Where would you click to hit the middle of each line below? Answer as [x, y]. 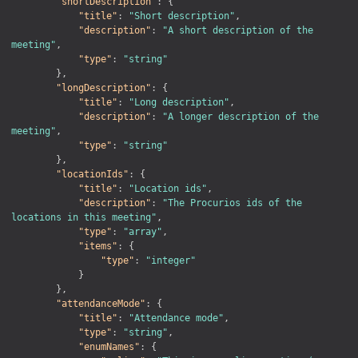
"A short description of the [238, 30]
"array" [143, 231]
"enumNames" [109, 346]
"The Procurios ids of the [232, 203]
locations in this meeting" [84, 217]
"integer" [171, 260]
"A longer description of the [241, 116]
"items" [98, 246]
